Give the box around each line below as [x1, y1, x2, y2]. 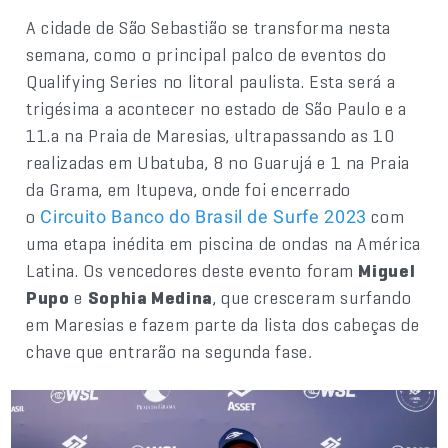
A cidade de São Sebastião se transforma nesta [26, 16, 392, 39]
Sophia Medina [87, 286, 214, 309]
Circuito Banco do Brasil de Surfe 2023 [40, 206, 367, 227]
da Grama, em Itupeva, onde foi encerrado [26, 178, 351, 201]
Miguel [358, 259, 416, 282]
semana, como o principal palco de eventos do [26, 43, 387, 66]
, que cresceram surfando [213, 286, 412, 309]
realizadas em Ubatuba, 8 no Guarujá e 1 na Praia [26, 151, 410, 174]
